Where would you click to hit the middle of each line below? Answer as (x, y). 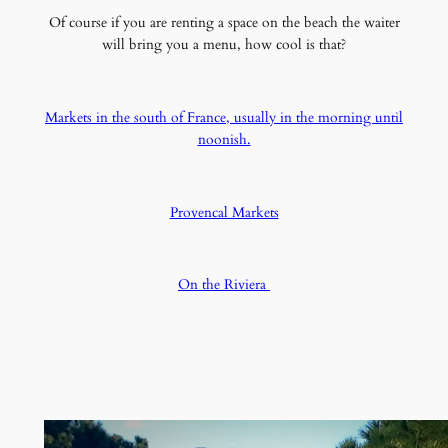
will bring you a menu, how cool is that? (224, 44)
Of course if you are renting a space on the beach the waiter (224, 22)
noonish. (224, 139)
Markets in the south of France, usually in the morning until (224, 117)
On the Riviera (224, 285)
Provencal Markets (224, 212)
